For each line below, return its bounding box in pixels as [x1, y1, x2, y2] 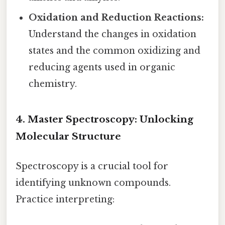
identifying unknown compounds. [16, 177, 171, 189]
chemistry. [29, 78, 77, 90]
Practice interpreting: [16, 194, 115, 205]
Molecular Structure [16, 131, 121, 143]
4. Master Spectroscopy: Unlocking [16, 114, 193, 126]
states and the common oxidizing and [29, 45, 201, 57]
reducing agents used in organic [29, 62, 176, 73]
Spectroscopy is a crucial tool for [16, 161, 168, 172]
